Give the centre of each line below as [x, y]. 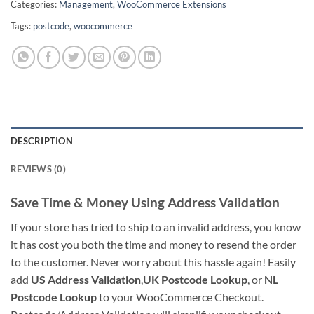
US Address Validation [86, 279]
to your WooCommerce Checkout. [180, 296]
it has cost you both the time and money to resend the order [153, 244]
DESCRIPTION [42, 141]
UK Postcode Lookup [195, 279]
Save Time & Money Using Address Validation [145, 203]
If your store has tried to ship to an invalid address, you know [156, 226]
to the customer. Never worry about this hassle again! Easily [153, 261]
